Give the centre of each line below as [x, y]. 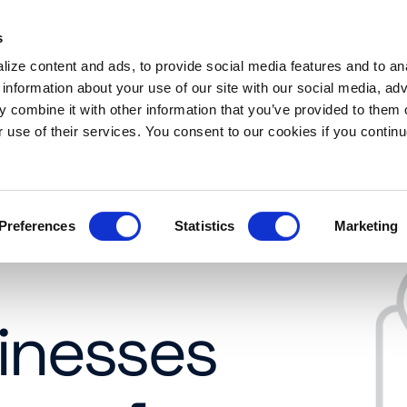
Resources [64, 64]
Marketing [366, 225]
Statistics [205, 225]
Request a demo [199, 64]
